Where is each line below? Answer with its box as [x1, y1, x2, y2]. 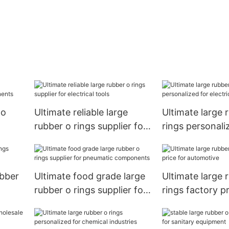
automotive [162, 198, 211, 210]
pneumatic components [34, 198, 137, 210]
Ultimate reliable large [34, 107, 128, 118]
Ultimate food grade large [34, 171, 145, 182]
